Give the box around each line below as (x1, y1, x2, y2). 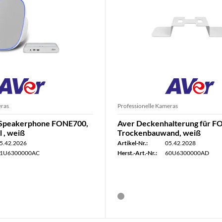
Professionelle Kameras (117, 102, 178, 110)
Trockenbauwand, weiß (117, 128, 201, 137)
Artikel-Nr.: (117, 139, 148, 147)
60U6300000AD (165, 149, 210, 157)
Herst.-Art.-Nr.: (117, 149, 158, 157)
